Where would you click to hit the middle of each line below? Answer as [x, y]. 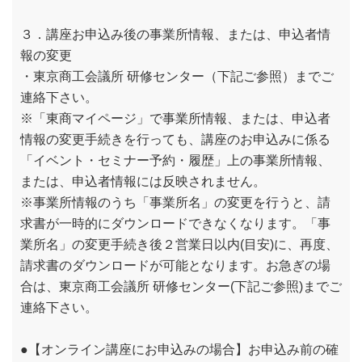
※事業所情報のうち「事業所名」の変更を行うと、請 [175, 202]
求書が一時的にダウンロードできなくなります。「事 [175, 223]
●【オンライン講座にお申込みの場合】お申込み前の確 [179, 349]
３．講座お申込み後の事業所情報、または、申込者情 [175, 34]
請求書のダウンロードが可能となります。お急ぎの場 [175, 265]
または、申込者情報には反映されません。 [143, 181]
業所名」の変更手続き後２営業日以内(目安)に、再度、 [179, 244]
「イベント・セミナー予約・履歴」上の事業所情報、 [175, 160]
